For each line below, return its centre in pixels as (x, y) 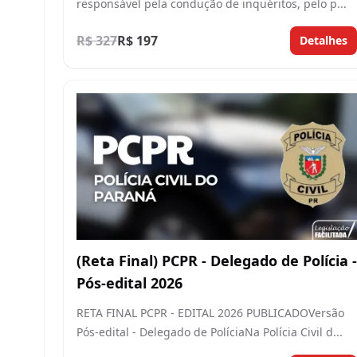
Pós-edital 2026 (129, 283)
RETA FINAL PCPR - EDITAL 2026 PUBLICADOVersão (210, 313)
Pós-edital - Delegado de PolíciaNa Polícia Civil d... (210, 332)
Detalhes (324, 40)
